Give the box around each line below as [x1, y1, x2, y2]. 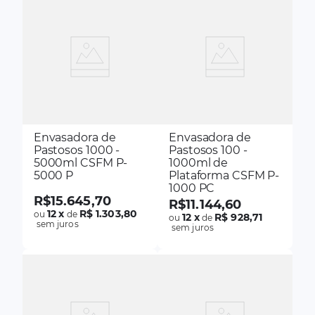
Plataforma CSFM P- [169, 168, 280, 182]
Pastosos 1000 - [33, 143, 120, 157]
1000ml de [169, 155, 229, 169]
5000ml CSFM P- [33, 155, 128, 169]
